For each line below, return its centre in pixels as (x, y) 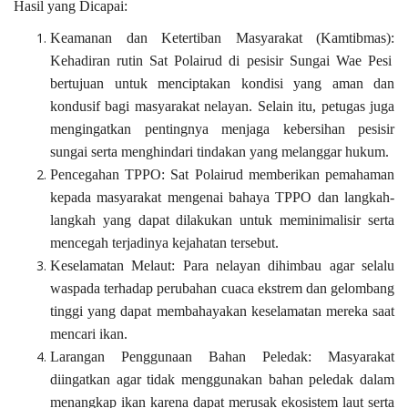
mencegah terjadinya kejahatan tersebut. (164, 243)
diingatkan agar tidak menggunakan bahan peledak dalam (222, 380)
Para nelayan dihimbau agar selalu (285, 266)
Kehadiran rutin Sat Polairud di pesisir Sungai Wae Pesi (221, 61)
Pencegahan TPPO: (108, 175)
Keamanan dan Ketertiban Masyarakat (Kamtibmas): (222, 38)
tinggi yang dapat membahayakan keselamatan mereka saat (222, 311)
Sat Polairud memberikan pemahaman (280, 175)
